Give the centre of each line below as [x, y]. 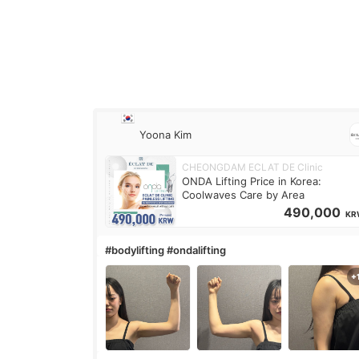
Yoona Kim [166, 134]
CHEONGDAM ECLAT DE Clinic [253, 167]
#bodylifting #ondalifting [166, 250]
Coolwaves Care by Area [244, 195]
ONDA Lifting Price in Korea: [252, 182]
